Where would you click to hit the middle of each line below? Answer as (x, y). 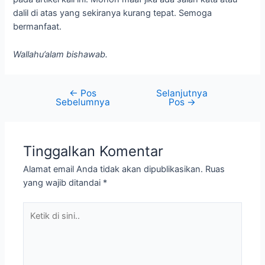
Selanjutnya (182, 93)
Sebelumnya (83, 102)
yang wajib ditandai (63, 182)
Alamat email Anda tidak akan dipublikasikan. (113, 169)
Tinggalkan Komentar (93, 151)
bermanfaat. (38, 27)
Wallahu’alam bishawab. (62, 54)
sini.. (32, 236)
